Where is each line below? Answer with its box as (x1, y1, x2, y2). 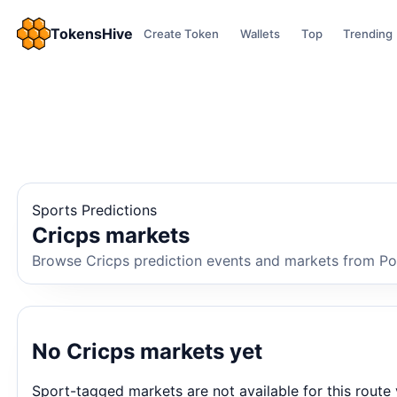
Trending (343, 27, 393, 41)
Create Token (144, 27, 220, 41)
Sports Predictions (32, 201, 158, 219)
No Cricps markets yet (32, 338, 263, 364)
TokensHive (51, 25, 134, 43)
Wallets (239, 27, 280, 41)
